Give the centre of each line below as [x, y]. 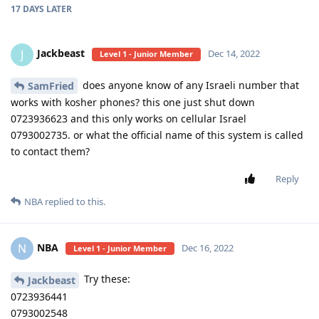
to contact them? [50, 152]
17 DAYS [27, 9]
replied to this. [74, 202]
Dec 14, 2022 [234, 54]
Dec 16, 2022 [208, 248]
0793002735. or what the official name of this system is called [157, 135]
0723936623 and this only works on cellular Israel [129, 119]
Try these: [106, 279]
